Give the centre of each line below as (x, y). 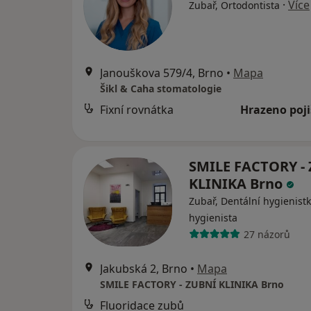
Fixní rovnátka (137, 110)
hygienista (213, 218)
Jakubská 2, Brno (144, 269)
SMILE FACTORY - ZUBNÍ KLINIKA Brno (192, 284)
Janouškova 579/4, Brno (162, 73)
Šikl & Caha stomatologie (161, 89)
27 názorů (267, 234)
